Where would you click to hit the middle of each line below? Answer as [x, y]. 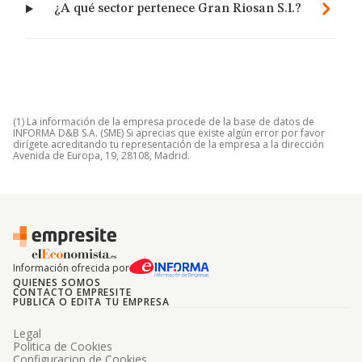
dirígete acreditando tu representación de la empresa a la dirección [168, 144]
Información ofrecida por [71, 268]
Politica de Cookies [63, 346]
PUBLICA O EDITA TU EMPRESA [91, 302]
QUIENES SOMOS [57, 282]
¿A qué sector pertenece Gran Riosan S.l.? [178, 9]
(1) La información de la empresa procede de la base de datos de [164, 122]
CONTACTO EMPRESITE [73, 292]
